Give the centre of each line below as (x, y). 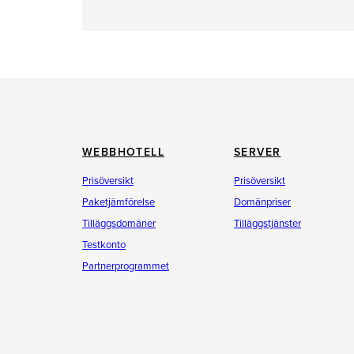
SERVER (258, 152)
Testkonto (104, 245)
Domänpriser (262, 202)
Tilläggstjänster (267, 224)
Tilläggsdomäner (119, 224)
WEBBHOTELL (123, 152)
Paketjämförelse (119, 202)
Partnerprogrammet (126, 266)
